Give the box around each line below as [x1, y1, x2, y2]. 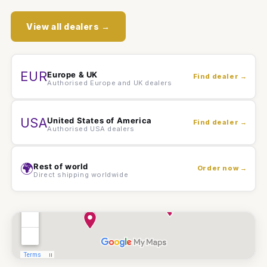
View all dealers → [26, 21, 110, 32]
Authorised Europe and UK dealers [47, 78, 172, 87]
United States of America [47, 115, 152, 125]
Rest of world [33, 162, 88, 172]
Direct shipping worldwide [33, 170, 129, 179]
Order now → [197, 164, 247, 173]
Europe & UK [47, 69, 98, 79]
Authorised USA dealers [47, 124, 135, 133]
